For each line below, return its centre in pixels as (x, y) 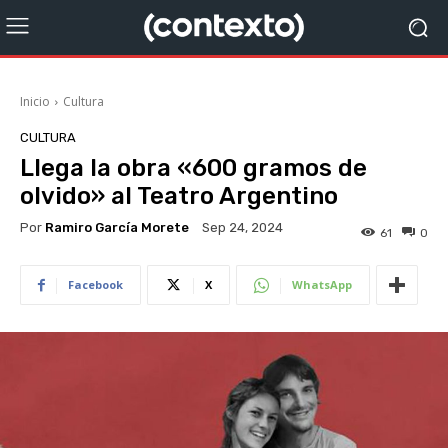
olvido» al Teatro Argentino (182, 196)
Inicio (35, 101)
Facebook (95, 285)
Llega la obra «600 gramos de (193, 168)
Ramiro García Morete (117, 227)
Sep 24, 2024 (242, 228)
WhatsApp (322, 285)
